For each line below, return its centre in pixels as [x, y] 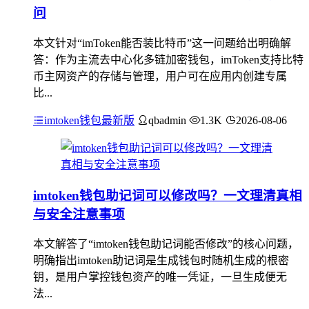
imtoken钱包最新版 [89, 120]
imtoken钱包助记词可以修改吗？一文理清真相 [168, 195]
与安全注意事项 [79, 214]
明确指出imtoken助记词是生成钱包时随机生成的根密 [161, 261]
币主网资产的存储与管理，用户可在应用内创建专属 [160, 76]
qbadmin [167, 120]
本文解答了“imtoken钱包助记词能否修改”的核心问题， [166, 244]
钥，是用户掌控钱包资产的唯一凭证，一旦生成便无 [160, 277]
